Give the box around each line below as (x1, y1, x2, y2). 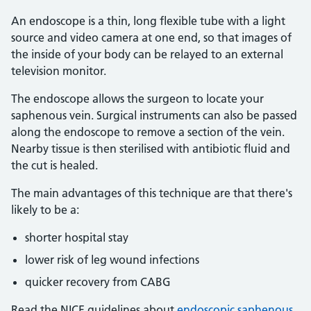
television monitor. (11, 64, 106, 78)
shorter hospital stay (25, 230, 128, 244)
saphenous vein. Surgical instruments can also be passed (11, 108, 297, 122)
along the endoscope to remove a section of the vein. (11, 125, 285, 139)
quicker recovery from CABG (25, 275, 171, 289)
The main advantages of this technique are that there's (11, 186, 292, 200)
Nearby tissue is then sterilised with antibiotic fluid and (11, 142, 290, 155)
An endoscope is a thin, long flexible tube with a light (11, 14, 285, 28)
